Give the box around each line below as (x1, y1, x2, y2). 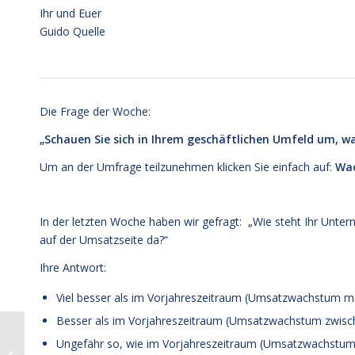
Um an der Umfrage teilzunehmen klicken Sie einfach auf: (40, 158, 335, 174)
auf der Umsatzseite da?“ (40, 232, 168, 248)
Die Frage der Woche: (40, 103, 151, 119)
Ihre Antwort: (40, 260, 106, 276)
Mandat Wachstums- (28, 324, 127, 338)
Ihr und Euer (40, 5, 101, 21)
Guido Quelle (40, 23, 105, 39)
